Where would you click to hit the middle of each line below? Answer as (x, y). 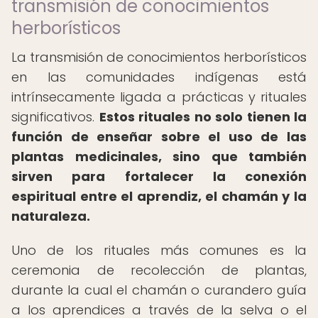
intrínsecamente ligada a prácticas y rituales (159, 97)
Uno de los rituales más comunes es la (159, 250)
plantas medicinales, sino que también (159, 157)
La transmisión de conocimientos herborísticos (159, 57)
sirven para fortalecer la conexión (159, 176)
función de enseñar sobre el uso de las (159, 137)
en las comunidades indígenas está (159, 77)
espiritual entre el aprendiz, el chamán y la (159, 196)
